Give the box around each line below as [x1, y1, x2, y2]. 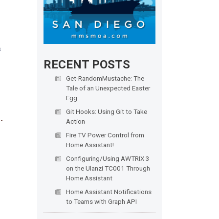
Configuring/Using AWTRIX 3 [66, 154, 150, 163]
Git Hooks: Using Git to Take [66, 108, 147, 116]
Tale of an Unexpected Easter [66, 84, 150, 92]
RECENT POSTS [43, 58, 130, 72]
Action [66, 117, 85, 126]
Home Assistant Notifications [66, 188, 152, 196]
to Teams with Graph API [66, 197, 137, 206]
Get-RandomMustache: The [66, 74, 144, 83]
